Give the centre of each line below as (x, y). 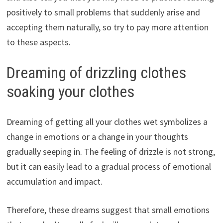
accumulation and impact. (54, 181)
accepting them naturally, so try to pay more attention (107, 27)
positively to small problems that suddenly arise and (103, 12)
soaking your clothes (70, 92)
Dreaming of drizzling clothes (96, 73)
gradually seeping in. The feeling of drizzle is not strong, (111, 151)
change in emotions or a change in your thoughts (97, 136)
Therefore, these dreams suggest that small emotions (108, 210)
